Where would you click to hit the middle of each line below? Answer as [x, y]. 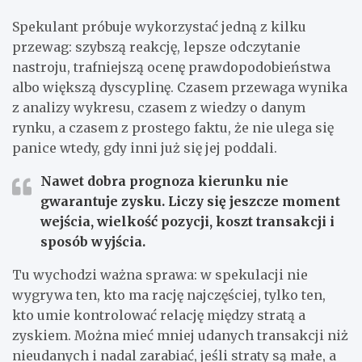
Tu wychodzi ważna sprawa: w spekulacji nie [160, 274]
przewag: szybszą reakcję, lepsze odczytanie [156, 46]
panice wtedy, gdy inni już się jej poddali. [145, 147]
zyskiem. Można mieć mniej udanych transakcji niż [180, 335]
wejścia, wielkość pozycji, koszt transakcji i [187, 221]
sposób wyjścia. [93, 241]
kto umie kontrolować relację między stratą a [159, 315]
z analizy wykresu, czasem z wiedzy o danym [159, 107]
